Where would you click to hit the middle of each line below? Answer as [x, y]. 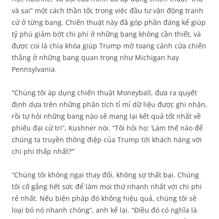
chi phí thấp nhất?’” [43, 152]
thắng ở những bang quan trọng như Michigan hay [95, 58]
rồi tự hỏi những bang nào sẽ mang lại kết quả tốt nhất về [106, 116]
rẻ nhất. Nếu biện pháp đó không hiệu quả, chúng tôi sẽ [104, 198]
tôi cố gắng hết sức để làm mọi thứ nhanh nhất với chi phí [107, 187]
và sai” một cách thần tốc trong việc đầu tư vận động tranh [108, 11]
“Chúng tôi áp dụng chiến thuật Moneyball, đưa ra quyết [104, 93]
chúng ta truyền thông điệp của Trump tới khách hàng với [107, 140]
